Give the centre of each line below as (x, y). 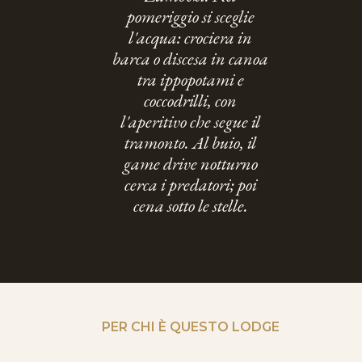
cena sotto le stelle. (190, 205)
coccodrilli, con (191, 100)
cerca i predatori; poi (190, 184)
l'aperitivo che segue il (191, 121)
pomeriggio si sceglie (190, 16)
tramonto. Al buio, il (191, 142)
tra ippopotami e (190, 79)
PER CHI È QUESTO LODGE (191, 326)
